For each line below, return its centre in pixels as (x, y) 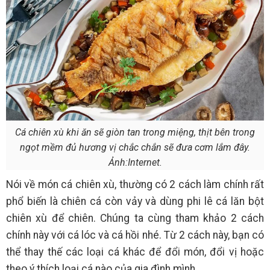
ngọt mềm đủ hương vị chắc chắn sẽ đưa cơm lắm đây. (135, 148)
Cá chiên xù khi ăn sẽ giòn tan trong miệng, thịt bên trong (135, 133)
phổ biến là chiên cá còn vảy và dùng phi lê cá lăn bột (135, 202)
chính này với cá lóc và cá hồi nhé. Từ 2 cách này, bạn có (135, 235)
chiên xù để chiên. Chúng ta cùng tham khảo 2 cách (135, 218)
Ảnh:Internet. (135, 163)
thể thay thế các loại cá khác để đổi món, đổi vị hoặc (135, 252)
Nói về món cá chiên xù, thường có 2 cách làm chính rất (135, 185)
